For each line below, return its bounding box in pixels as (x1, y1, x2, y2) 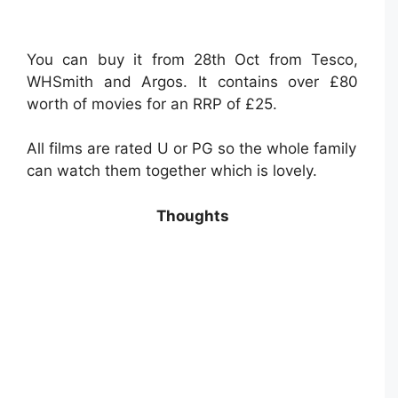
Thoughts (155, 206, 229, 225)
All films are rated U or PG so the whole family (27, 139, 356, 158)
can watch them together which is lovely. (27, 162, 317, 180)
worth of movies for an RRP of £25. (27, 94, 277, 113)
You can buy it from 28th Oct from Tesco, (27, 50, 358, 68)
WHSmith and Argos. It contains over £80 (27, 72, 358, 91)
